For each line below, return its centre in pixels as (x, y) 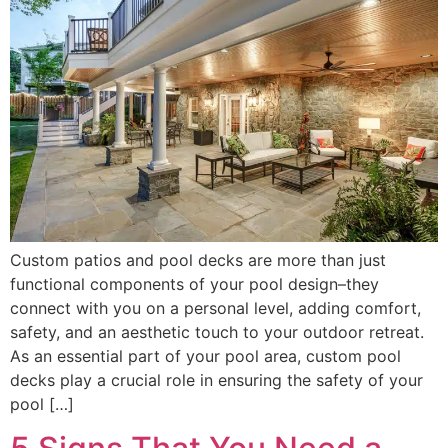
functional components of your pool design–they (194, 283)
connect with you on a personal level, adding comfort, (215, 307)
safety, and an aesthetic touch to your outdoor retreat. (219, 331)
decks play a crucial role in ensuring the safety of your (216, 379)
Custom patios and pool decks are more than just (198, 259)
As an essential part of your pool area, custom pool (205, 355)
